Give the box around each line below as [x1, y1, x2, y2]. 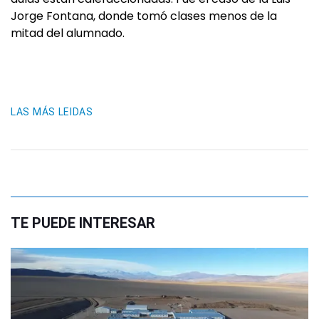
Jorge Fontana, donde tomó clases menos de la [11, 8, 277, 24]
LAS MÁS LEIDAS [11, 106, 93, 117]
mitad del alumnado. [11, 25, 125, 41]
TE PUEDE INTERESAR [11, 214, 155, 231]
